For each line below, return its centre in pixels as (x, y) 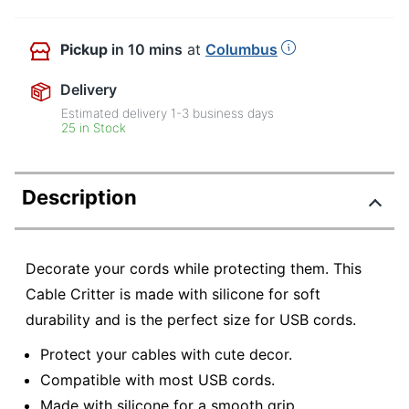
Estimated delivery (116, 114)
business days (232, 114)
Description (79, 198)
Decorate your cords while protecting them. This (194, 269)
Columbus (241, 50)
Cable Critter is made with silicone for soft (173, 294)
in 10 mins (147, 50)
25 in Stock (94, 128)
